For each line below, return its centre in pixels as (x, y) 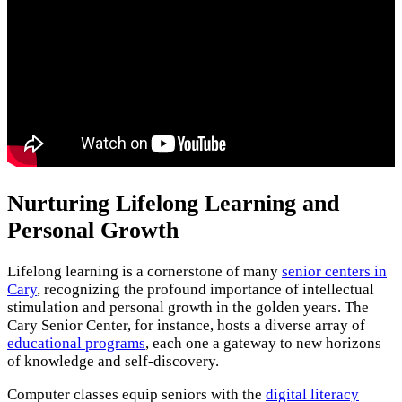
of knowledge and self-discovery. (113, 362)
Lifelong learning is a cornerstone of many (144, 272)
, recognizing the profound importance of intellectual (205, 290)
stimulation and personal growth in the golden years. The (188, 308)
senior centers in (334, 272)
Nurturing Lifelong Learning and (173, 204)
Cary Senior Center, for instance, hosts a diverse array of (186, 326)
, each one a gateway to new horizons (263, 344)
